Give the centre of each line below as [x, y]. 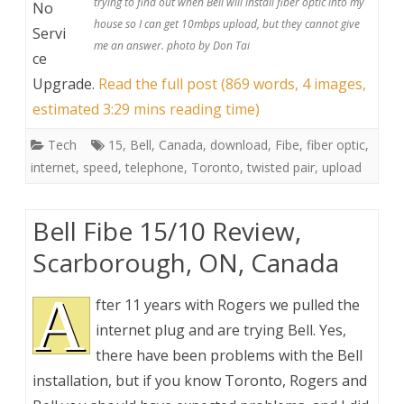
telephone [155, 167]
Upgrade [62, 83]
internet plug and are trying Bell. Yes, [221, 330]
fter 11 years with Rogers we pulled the [228, 304]
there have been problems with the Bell [229, 355]
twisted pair [281, 167]
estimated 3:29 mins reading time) [146, 109]
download [239, 144]
